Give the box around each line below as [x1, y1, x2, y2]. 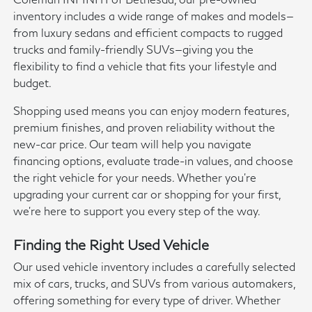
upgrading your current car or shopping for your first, [13, 187, 281, 201]
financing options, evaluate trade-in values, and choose [13, 154, 294, 168]
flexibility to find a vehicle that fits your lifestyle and [13, 59, 277, 73]
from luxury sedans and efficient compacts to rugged [13, 26, 283, 40]
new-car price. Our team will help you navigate [13, 137, 252, 151]
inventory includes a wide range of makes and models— [13, 9, 295, 23]
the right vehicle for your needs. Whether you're [13, 171, 257, 185]
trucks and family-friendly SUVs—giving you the [13, 42, 254, 56]
